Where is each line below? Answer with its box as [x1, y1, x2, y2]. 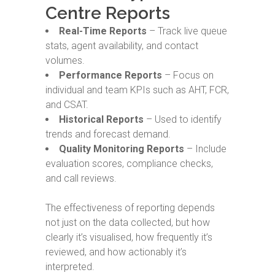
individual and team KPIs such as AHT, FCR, [45, 84, 229, 96]
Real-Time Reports [59, 25, 147, 37]
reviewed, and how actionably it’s [45, 246, 187, 258]
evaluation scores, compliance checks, [45, 158, 213, 169]
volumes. [45, 55, 85, 66]
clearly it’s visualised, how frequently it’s [45, 231, 212, 243]
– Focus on [162, 69, 214, 81]
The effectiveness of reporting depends [45, 202, 215, 214]
